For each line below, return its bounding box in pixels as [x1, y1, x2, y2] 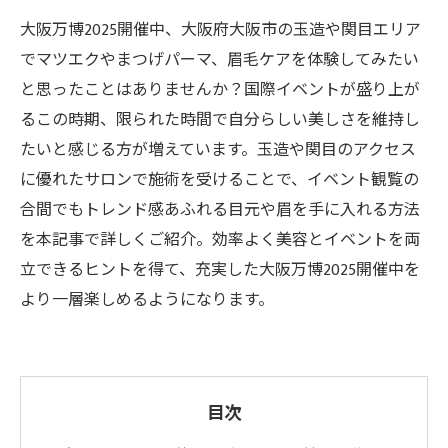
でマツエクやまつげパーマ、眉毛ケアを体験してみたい [20, 47, 419, 74]
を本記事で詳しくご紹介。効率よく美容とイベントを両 [20, 227, 420, 254]
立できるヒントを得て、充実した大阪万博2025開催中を [20, 257, 420, 284]
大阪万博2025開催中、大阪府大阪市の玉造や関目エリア [20, 17, 421, 44]
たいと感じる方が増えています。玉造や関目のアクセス [20, 137, 416, 164]
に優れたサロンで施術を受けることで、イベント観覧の [20, 167, 419, 194]
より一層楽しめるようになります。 [20, 287, 274, 314]
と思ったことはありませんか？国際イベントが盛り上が [20, 77, 420, 104]
